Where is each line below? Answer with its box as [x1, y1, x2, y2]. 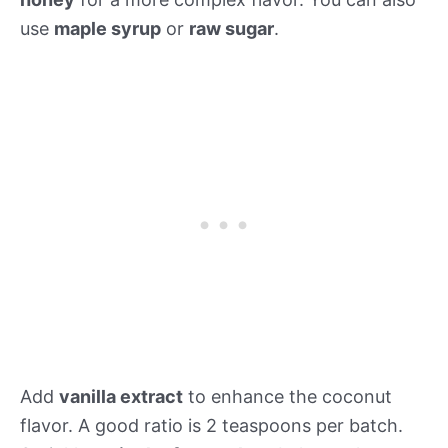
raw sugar [189, 18, 274, 40]
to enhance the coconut [183, 386, 392, 408]
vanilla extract [59, 386, 183, 408]
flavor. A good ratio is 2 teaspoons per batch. [20, 415, 403, 437]
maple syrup [54, 18, 161, 40]
